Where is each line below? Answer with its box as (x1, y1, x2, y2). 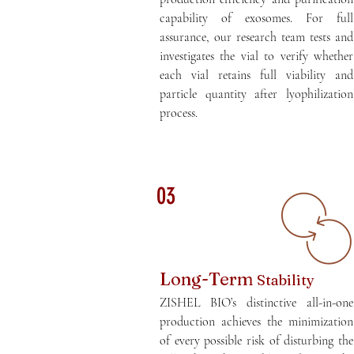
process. (160, 105, 201, 121)
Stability (254, 271, 318, 289)
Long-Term (160, 268, 254, 290)
